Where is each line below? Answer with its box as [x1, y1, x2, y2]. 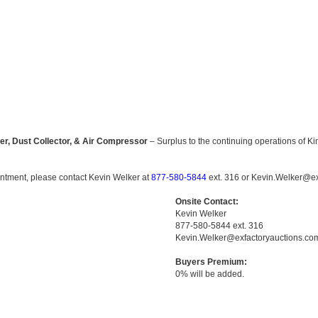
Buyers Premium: [175, 257, 247, 267]
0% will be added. [175, 269, 244, 279]
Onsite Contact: [175, 197, 238, 207]
